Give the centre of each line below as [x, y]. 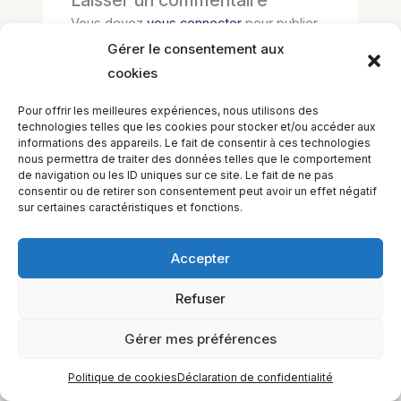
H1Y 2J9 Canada [200, 259]
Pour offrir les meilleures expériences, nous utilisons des [168, 111]
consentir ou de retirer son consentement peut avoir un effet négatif [197, 191]
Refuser [200, 298]
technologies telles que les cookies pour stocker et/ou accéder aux [197, 127]
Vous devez [109, 24]
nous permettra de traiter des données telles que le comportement [195, 159]
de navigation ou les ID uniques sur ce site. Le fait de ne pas [176, 175]
